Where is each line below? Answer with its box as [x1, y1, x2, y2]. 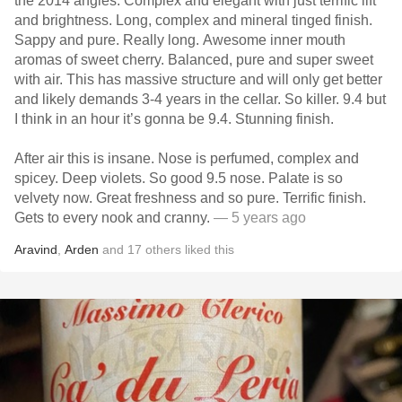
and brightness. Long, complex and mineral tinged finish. [14, 13, 372, 28]
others [145, 242, 181, 257]
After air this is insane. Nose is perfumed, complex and [14, 151, 359, 166]
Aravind [14, 242, 57, 257]
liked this [181, 242, 234, 257]
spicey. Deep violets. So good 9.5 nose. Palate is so [14, 170, 343, 186]
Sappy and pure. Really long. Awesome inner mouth [14, 32, 345, 48]
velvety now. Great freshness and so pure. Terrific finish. [14, 190, 366, 205]
